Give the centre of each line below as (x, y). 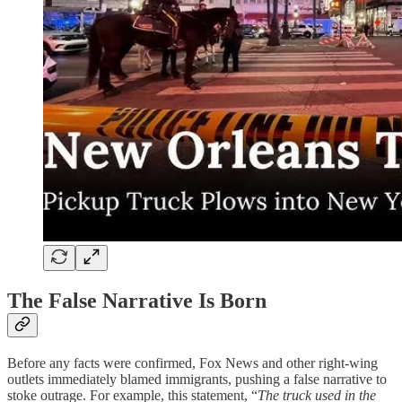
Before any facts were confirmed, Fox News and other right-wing (192, 363)
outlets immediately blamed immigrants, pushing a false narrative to (197, 379)
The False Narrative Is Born (137, 300)
